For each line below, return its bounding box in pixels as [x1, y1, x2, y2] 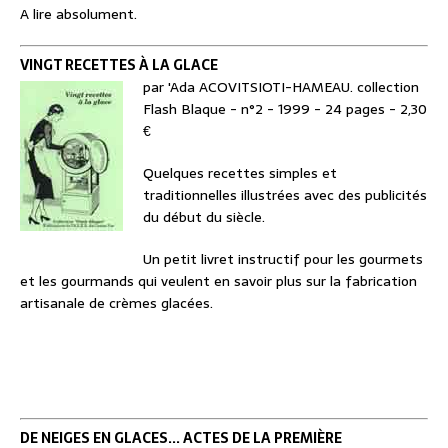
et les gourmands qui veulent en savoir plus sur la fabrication [20, 270, 417, 293]
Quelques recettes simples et [143, 162, 337, 185]
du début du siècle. [143, 206, 265, 229]
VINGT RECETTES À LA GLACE [20, 54, 218, 77]
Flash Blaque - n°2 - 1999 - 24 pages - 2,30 [143, 98, 427, 121]
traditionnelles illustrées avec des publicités [143, 184, 427, 207]
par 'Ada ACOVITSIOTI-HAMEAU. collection [143, 76, 419, 99]
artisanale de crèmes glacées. [20, 292, 213, 315]
